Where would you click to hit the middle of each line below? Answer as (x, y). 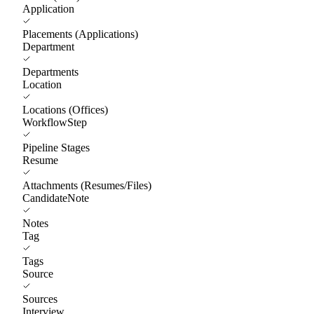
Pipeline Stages (56, 147)
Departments (50, 71)
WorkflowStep (55, 122)
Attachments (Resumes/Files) (87, 185)
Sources (40, 299)
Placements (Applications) (80, 34)
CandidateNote (56, 198)
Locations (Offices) (65, 109)
